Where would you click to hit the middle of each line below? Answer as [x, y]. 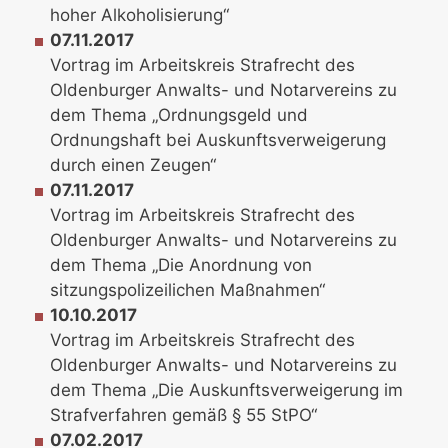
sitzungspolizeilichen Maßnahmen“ [188, 290]
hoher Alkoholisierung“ [140, 15]
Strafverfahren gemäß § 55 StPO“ [184, 415]
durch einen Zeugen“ [133, 165]
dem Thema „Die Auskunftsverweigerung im [227, 390]
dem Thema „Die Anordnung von [181, 265]
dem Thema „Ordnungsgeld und [179, 115]
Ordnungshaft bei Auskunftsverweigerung [218, 140]
